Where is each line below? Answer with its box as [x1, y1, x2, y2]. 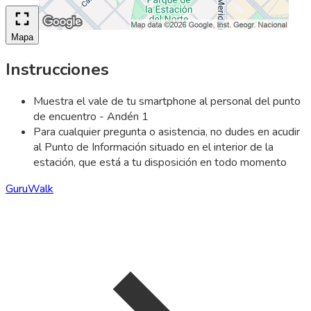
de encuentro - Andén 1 [33, 109, 149, 125]
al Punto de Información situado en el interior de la [33, 140, 274, 155]
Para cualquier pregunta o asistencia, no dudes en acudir [33, 124, 300, 140]
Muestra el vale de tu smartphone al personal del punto [33, 94, 301, 110]
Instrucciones [6, 58, 109, 81]
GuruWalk [6, 181, 53, 197]
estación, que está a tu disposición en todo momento [33, 155, 287, 171]
